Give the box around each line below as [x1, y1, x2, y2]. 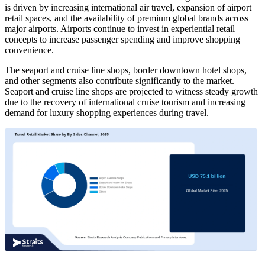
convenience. [5, 45, 54, 56]
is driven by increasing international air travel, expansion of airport [5, 2, 251, 13]
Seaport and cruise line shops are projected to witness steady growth [5, 86, 258, 97]
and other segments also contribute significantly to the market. [5, 76, 234, 86]
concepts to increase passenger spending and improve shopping [5, 34, 240, 45]
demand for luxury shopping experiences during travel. [5, 108, 209, 118]
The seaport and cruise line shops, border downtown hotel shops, [5, 65, 247, 76]
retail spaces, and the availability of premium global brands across [5, 13, 248, 24]
